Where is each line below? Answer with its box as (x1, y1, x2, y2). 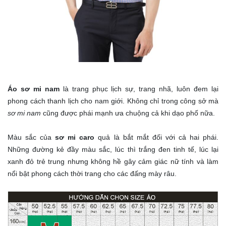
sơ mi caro (55, 133, 95, 142)
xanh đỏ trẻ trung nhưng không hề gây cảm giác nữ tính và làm (8, 157, 218, 166)
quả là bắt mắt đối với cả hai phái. (94, 133, 219, 142)
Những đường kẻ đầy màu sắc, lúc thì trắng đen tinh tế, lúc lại (8, 145, 218, 154)
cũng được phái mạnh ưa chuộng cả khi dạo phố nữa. (41, 109, 215, 118)
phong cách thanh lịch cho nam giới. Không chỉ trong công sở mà (8, 97, 218, 105)
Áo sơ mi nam (8, 85, 60, 93)
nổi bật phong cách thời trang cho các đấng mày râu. (8, 169, 177, 178)
